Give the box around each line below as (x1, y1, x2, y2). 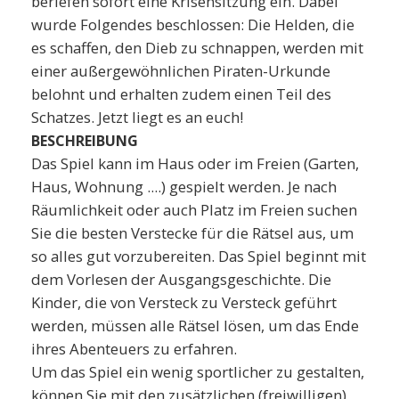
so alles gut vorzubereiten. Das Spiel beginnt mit (31, 245, 366, 266)
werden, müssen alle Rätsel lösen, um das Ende (31, 314, 359, 336)
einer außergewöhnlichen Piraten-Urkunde (31, 60, 330, 81)
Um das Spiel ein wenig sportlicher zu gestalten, (31, 361, 364, 382)
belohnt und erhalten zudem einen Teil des (31, 83, 331, 104)
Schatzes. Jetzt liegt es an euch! (31, 106, 243, 127)
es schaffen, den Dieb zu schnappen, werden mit (31, 37, 363, 58)
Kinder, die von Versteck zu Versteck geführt (31, 291, 337, 313)
